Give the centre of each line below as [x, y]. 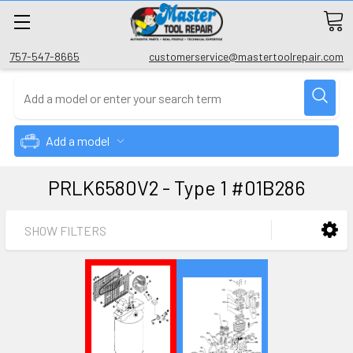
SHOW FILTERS [65, 230]
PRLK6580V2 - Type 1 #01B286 [176, 188]
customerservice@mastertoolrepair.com [246, 56]
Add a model [78, 141]
